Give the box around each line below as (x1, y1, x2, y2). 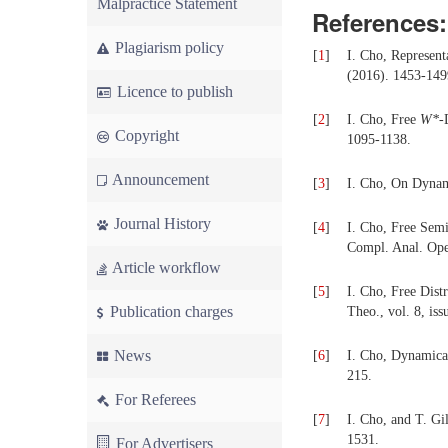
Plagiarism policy (111, 39, 224, 56)
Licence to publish (113, 83, 233, 100)
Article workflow (109, 259, 221, 276)
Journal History (110, 215, 211, 232)
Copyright (111, 127, 179, 144)
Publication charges (106, 303, 233, 320)
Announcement (109, 171, 209, 188)
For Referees (111, 391, 196, 408)
